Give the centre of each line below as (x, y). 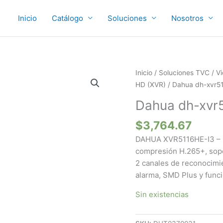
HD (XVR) (151, 85)
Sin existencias (162, 195)
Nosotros (187, 18)
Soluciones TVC (184, 73)
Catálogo (67, 18)
